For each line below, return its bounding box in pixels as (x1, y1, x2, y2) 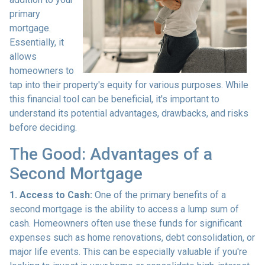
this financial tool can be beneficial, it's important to (9, 93, 219, 105)
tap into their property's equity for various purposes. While (9, 79, 248, 91)
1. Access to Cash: (9, 189, 92, 201)
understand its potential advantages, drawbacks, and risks (9, 107, 248, 119)
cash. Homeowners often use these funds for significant (9, 217, 242, 229)
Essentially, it (9, 36, 64, 48)
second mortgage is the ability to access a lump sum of (9, 203, 239, 215)
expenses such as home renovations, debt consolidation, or (9, 231, 255, 243)
